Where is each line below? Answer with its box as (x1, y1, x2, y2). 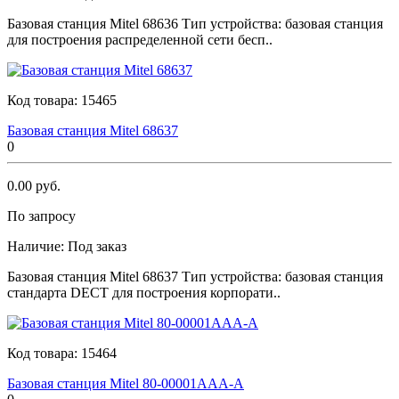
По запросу (7, 208, 76, 224)
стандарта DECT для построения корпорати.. (7, 284, 281, 300)
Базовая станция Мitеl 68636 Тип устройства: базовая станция (7, 15, 383, 31)
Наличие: (7, 238, 68, 254)
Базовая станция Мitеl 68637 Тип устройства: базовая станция (7, 268, 383, 284)
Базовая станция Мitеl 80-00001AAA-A (7, 375, 244, 391)
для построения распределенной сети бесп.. (7, 31, 273, 47)
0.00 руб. (7, 177, 61, 193)
